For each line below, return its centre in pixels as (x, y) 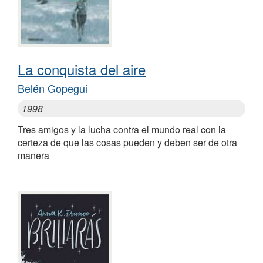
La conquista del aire (82, 69)
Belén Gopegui (53, 88)
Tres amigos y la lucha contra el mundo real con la (122, 130)
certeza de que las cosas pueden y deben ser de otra (127, 143)
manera (33, 156)
